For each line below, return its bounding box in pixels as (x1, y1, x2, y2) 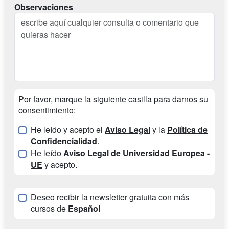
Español (68, 202, 100, 215)
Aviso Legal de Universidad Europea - (63, 147, 210, 159)
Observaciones (14, 1, 73, 13)
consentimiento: (18, 104, 76, 117)
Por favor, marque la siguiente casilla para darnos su (18, 93, 208, 105)
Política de (167, 124, 208, 136)
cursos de (31, 202, 68, 215)
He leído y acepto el (31, 124, 105, 136)
